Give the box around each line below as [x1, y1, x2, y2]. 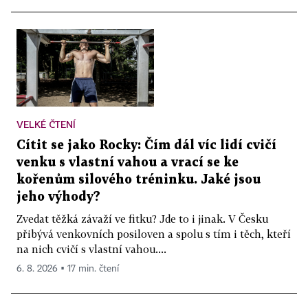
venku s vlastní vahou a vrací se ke [16, 156, 239, 168]
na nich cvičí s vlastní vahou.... [16, 242, 166, 255]
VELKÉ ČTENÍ [16, 118, 76, 130]
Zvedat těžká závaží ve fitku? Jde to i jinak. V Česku [16, 212, 268, 225]
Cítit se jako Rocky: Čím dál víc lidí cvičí [16, 139, 276, 151]
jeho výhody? [16, 190, 100, 203]
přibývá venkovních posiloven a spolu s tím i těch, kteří [16, 227, 291, 240]
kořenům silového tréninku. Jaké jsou [16, 173, 261, 186]
